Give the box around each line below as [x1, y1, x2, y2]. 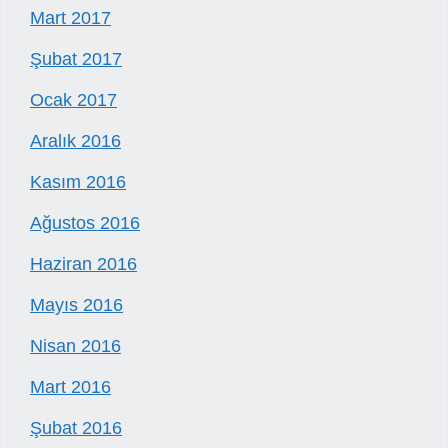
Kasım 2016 [30, 172, 126, 193]
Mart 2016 [30, 377, 111, 398]
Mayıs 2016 [30, 295, 123, 316]
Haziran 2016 [30, 254, 137, 275]
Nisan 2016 [30, 336, 121, 357]
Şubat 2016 [30, 418, 122, 439]
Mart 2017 [30, 8, 111, 29]
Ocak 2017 [30, 90, 117, 111]
